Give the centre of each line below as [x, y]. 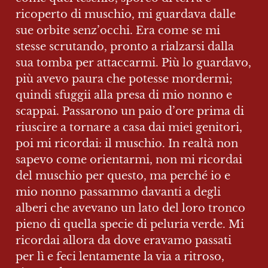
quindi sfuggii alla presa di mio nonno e [124, 95]
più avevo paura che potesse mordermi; [124, 79]
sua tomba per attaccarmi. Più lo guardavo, [133, 63]
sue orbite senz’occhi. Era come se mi [118, 31]
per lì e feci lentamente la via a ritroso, [120, 257]
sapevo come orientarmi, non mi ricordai [129, 160]
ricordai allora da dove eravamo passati [124, 240]
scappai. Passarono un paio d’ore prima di [130, 111]
